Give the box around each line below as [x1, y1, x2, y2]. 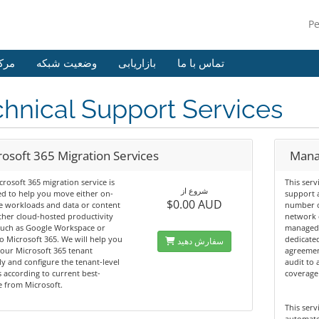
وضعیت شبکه [36, 57, 97, 70]
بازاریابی [118, 57, 156, 70]
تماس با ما [177, 57, 224, 70]
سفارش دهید [177, 235, 224, 247]
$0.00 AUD [166, 197, 222, 212]
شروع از [180, 185, 208, 196]
